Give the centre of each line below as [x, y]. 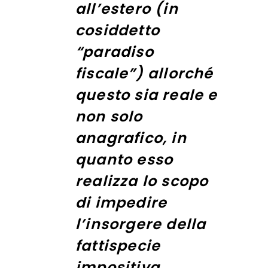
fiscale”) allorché [144, 73]
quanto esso [124, 159]
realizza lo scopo [142, 181]
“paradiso [115, 51]
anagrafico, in [131, 138]
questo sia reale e [147, 95]
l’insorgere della [141, 224]
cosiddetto [118, 30]
